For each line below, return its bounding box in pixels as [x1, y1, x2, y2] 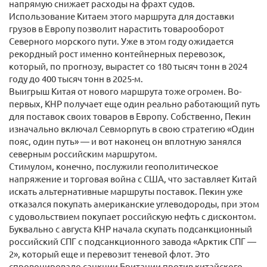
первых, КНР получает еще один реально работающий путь [9, 98, 260, 109]
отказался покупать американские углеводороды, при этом [9, 198, 259, 209]
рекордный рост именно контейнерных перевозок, [9, 48, 225, 59]
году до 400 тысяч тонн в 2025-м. [9, 73, 143, 84]
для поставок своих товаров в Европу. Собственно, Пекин [9, 110, 251, 122]
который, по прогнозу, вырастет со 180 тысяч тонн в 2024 [9, 60, 247, 72]
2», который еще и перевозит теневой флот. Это [9, 248, 210, 259]
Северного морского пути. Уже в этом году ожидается [9, 35, 234, 46]
